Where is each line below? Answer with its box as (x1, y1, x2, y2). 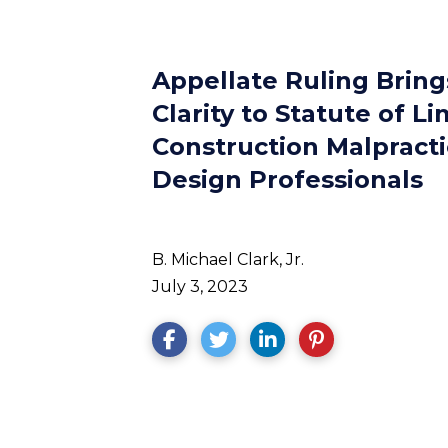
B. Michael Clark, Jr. (152, 250, 304, 269)
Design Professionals (152, 165, 423, 194)
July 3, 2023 (152, 277, 248, 296)
